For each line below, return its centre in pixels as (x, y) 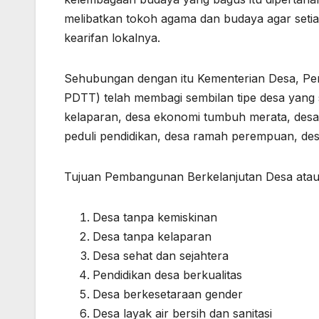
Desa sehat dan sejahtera (161, 256)
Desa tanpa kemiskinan (155, 218)
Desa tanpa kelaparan (152, 237)
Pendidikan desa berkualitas (167, 275)
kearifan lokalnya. (112, 38)
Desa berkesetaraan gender (168, 294)
